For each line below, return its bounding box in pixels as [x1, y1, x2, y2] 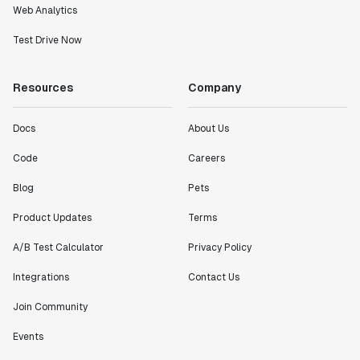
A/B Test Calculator [13, 241, 104, 254]
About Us [188, 122, 229, 135]
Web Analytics [13, 4, 77, 17]
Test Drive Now [13, 34, 82, 47]
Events [13, 330, 43, 343]
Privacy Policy [188, 241, 252, 254]
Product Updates [13, 211, 92, 224]
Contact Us [188, 271, 239, 284]
